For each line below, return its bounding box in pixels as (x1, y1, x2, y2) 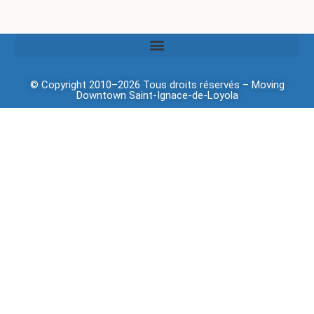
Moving (251, 78, 285, 91)
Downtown (76, 88, 126, 102)
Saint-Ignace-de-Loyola (125, 88, 238, 102)
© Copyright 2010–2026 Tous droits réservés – (29, 78, 252, 91)
